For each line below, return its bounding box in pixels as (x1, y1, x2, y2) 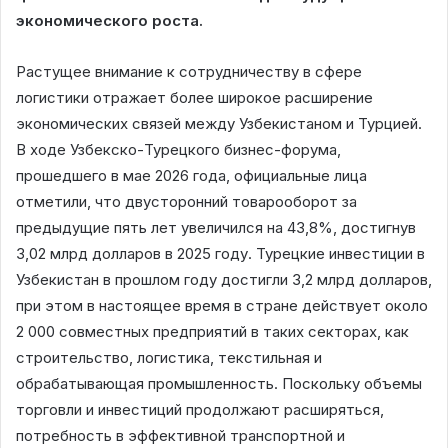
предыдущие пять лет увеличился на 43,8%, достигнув (16, 217, 416, 237)
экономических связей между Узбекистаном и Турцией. (16, 113, 422, 133)
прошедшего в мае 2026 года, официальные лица (16, 165, 367, 185)
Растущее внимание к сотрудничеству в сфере (16, 61, 362, 81)
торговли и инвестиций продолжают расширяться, (16, 399, 384, 419)
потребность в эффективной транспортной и (16, 425, 345, 445)
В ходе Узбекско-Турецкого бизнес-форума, (16, 139, 341, 159)
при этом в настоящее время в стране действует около (16, 295, 428, 315)
